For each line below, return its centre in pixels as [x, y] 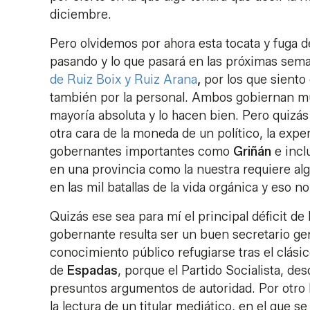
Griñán [252, 152]
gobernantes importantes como [142, 152]
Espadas [92, 271]
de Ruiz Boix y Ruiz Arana [124, 80]
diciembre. [81, 15]
